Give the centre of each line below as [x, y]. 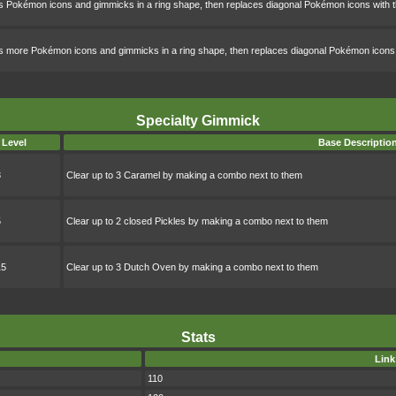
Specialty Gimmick [198, 120]
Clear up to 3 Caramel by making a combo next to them [184, 175]
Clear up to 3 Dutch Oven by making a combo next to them [192, 267]
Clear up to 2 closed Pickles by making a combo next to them [197, 221]
